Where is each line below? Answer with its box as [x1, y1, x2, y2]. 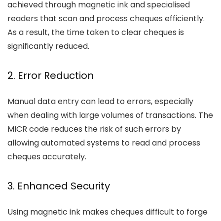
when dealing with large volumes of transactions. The [7, 109, 213, 121]
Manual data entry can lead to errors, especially [7, 95, 193, 107]
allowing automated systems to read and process [7, 137, 200, 148]
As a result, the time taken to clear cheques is [7, 26, 184, 38]
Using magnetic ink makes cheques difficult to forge [7, 206, 208, 218]
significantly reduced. [7, 40, 89, 52]
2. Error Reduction [7, 68, 94, 82]
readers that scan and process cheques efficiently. [7, 12, 205, 24]
